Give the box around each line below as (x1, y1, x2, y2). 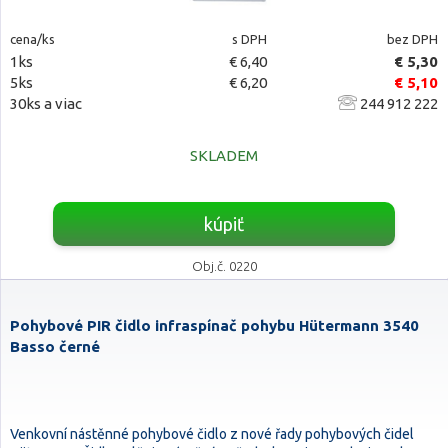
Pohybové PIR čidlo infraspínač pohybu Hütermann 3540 (10, 317, 419, 334)
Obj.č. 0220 (191, 259, 257, 273)
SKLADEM (190, 147, 258, 164)
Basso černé (10, 338, 100, 355)
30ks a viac (10, 95, 82, 112)
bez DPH (386, 32, 438, 46)
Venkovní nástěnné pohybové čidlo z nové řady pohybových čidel (10, 426, 414, 442)
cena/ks (10, 32, 55, 46)
